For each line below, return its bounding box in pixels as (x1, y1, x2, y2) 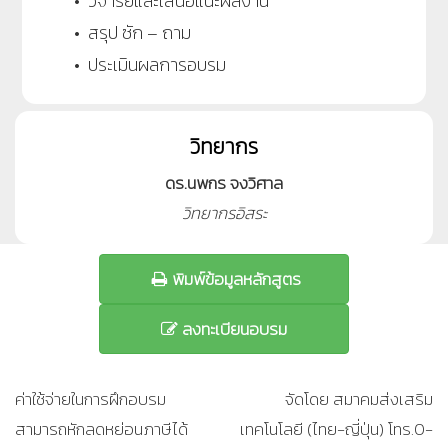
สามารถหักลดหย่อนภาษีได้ (15, 417, 188, 443)
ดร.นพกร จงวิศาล (165, 171, 283, 197)
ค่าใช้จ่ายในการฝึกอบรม (15, 387, 166, 413)
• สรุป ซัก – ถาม (54, 19, 192, 47)
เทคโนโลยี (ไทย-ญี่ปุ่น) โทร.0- (240, 417, 433, 443)
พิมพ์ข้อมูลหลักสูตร (167, 266, 301, 292)
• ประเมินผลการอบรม (54, 51, 227, 79)
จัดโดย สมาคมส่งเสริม (285, 387, 433, 413)
